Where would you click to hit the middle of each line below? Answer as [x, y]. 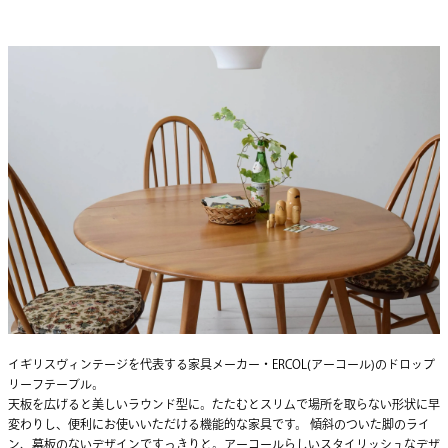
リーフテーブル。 [56, 384]
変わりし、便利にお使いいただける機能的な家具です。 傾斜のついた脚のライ [219, 424]
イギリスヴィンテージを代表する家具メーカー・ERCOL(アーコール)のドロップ [221, 364]
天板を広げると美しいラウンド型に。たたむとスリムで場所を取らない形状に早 [224, 404]
